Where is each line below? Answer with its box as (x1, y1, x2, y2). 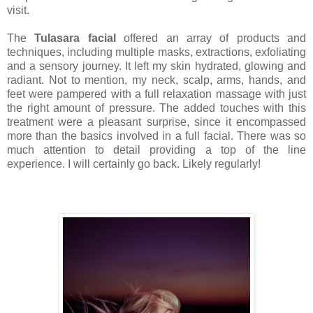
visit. (7, 4, 29, 17)
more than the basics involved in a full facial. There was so (7, 130, 306, 143)
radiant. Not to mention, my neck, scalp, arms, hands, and (7, 74, 306, 87)
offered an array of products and (115, 32, 306, 45)
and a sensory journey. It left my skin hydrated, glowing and (7, 60, 306, 73)
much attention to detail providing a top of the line (7, 144, 306, 156)
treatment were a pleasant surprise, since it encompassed (7, 116, 306, 129)
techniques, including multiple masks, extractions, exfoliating (7, 46, 306, 59)
